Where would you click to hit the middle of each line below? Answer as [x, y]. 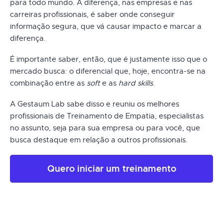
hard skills [136, 83]
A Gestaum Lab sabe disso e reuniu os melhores [95, 104]
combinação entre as [48, 83]
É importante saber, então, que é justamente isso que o [109, 59]
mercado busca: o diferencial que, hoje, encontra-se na [108, 71]
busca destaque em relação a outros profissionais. [99, 140]
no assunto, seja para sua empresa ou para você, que [105, 128]
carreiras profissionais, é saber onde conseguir [92, 14]
